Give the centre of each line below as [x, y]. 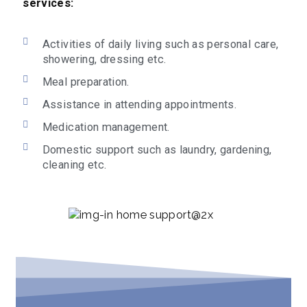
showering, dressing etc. [104, 59]
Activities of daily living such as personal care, [160, 44]
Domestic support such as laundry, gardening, [157, 150]
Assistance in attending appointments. [139, 105]
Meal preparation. [86, 82]
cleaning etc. [74, 165]
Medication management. [106, 127]
